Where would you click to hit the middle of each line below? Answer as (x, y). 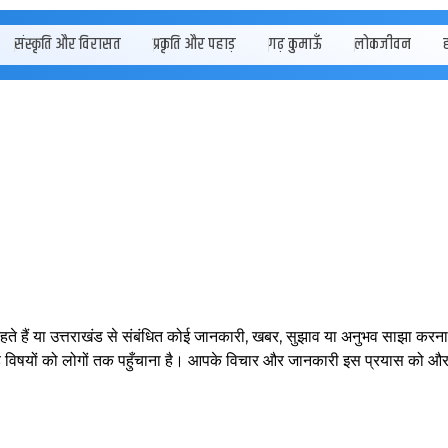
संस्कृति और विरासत (67, 44)
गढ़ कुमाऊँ (294, 44)
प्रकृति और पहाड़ (194, 44)
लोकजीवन (382, 44)
